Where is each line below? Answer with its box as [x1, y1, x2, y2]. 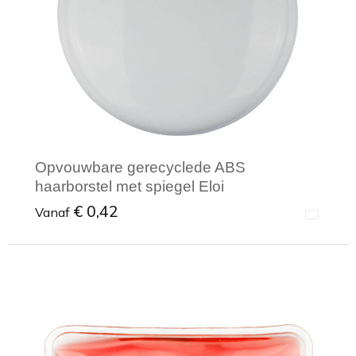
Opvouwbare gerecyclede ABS [35, 159, 246, 176]
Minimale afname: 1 [55, 290, 185, 309]
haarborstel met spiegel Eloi [35, 178, 224, 195]
